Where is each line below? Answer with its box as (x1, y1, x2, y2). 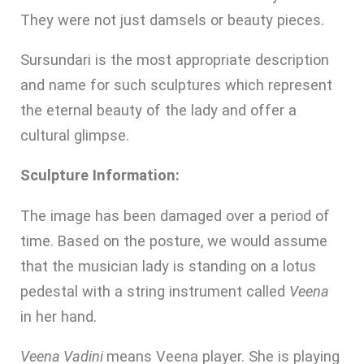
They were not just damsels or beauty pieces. (20, 11, 324, 28)
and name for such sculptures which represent (20, 76, 332, 94)
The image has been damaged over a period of (20, 206, 330, 224)
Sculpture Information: (20, 167, 180, 184)
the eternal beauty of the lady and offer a (20, 102, 297, 119)
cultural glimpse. (20, 127, 129, 145)
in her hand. (20, 307, 97, 325)
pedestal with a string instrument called (20, 282, 289, 300)
